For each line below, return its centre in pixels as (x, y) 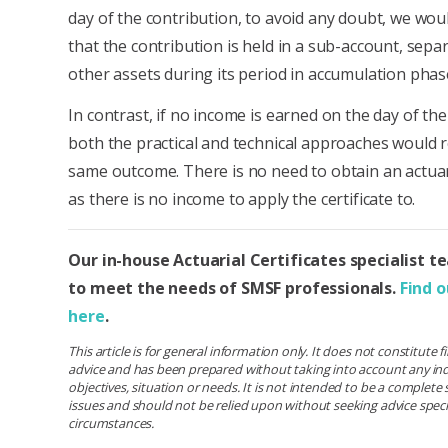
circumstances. (111, 423)
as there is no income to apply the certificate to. (242, 198)
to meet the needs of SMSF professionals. (234, 287)
